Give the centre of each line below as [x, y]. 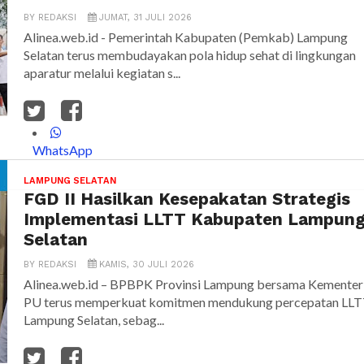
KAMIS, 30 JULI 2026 [145, 265]
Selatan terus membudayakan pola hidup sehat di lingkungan [190, 55]
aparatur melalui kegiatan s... [102, 73]
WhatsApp [63, 150]
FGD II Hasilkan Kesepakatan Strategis [187, 199]
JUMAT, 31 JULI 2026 [145, 18]
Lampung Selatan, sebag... [94, 320]
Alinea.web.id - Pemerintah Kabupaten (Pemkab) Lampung [186, 37]
